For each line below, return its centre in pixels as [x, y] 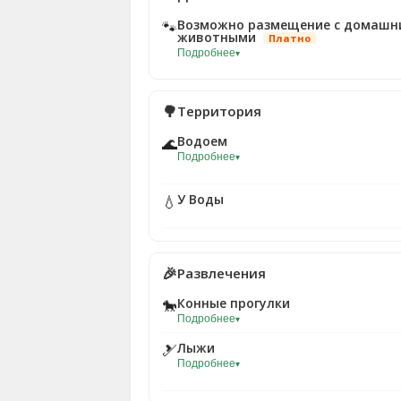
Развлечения [222, 273]
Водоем [202, 141]
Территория [219, 111]
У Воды [200, 199]
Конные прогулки [234, 303]
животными [218, 37]
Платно [290, 38]
